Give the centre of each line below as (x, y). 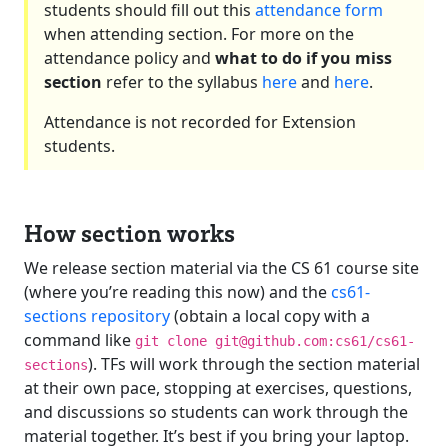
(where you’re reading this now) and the (177, 292)
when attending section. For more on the (199, 34)
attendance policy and (129, 58)
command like (79, 340)
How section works (129, 232)
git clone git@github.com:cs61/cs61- (275, 341)
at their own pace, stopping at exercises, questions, (218, 388)
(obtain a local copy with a (270, 316)
